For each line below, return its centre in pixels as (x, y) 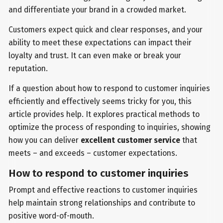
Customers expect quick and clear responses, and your (106, 30)
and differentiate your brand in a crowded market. (98, 10)
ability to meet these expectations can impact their (100, 43)
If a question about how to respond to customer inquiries (110, 89)
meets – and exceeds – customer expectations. (93, 153)
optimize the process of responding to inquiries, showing (110, 127)
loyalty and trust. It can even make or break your (95, 56)
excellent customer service (131, 140)
